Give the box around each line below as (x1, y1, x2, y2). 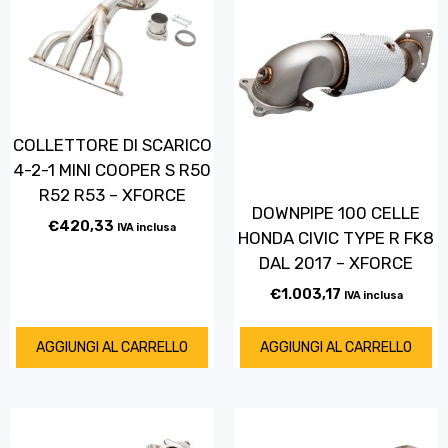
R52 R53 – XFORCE (38, 184, 186, 205)
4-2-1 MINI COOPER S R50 (13, 159, 211, 180)
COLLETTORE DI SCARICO (12, 134, 212, 155)
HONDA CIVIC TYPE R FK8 (238, 227, 434, 248)
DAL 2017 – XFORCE (259, 252, 413, 273)
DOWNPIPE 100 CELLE (252, 202, 420, 223)
